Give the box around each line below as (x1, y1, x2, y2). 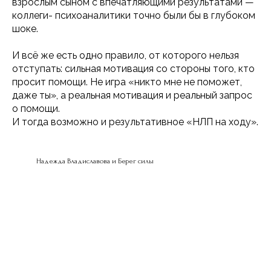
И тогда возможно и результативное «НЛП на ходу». (12, 116, 258, 128)
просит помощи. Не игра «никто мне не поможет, (12, 76, 242, 88)
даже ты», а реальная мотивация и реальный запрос (12, 90, 252, 101)
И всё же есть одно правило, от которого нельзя (12, 50, 239, 61)
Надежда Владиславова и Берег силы (36, 157, 154, 165)
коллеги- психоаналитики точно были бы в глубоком (12, 10, 255, 21)
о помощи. (12, 103, 60, 114)
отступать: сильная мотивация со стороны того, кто (12, 63, 255, 74)
